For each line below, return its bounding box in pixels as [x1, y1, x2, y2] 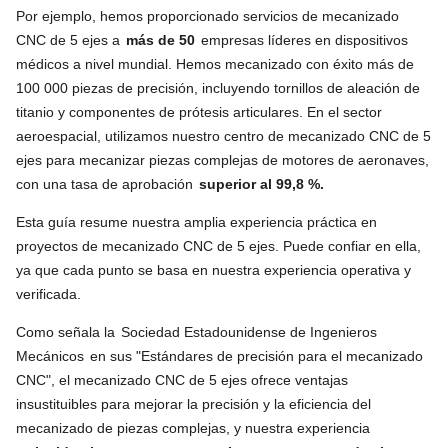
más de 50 [126, 31, 195, 48]
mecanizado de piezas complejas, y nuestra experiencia [16, 419, 370, 436]
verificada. [16, 285, 81, 302]
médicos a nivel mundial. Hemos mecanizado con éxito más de [16, 55, 414, 72]
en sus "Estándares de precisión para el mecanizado [86, 347, 423, 364]
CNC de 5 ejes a [16, 31, 124, 48]
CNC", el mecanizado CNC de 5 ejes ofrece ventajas [16, 371, 348, 388]
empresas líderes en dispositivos [197, 31, 408, 48]
